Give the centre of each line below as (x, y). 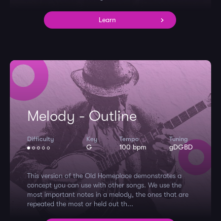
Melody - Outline (82, 116)
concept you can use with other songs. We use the (104, 185)
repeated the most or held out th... (80, 204)
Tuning (178, 139)
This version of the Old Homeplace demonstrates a (104, 176)
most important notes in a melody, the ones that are (108, 194)
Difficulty (40, 139)
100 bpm (133, 147)
